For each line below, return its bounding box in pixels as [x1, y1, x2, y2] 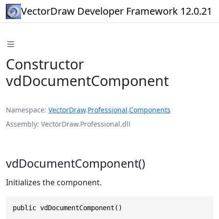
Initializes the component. [6, 176, 102, 188]
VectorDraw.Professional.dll [41, 119, 131, 129]
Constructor [6, 54, 84, 73]
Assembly [6, 119, 37, 129]
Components [129, 105, 171, 114]
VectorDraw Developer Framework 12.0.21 [21, 4, 212, 18]
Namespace [6, 105, 44, 114]
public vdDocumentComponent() [13, 203, 122, 212]
